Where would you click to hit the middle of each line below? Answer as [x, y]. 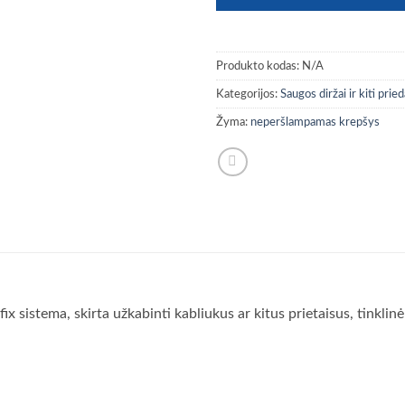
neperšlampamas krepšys [315, 122]
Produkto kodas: [259, 66]
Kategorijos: [248, 94]
